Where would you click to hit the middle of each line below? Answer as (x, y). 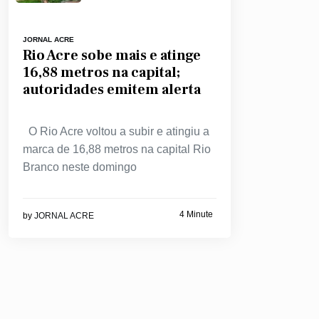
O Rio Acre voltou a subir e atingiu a (116, 131)
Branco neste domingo (80, 167)
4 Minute (196, 215)
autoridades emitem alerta (112, 89)
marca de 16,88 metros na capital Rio (117, 149)
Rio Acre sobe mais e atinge (112, 55)
